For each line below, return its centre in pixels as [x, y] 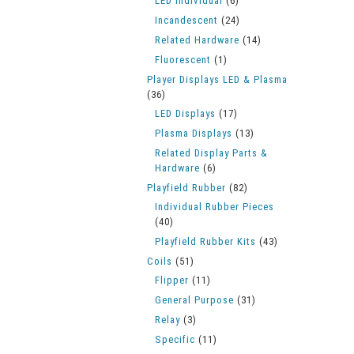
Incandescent [186, 20]
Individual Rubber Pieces [215, 207]
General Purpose [194, 300]
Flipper [172, 280]
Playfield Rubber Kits [205, 241]
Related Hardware [197, 40]
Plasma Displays [194, 133]
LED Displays [185, 113]
